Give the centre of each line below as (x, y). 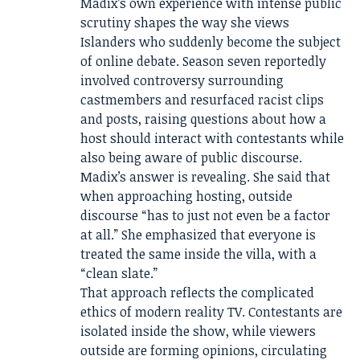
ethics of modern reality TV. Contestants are (211, 311)
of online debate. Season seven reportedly (203, 61)
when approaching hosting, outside (186, 196)
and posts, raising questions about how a (203, 119)
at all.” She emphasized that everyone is (198, 234)
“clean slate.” (119, 273)
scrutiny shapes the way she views (185, 22)
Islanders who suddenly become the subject (211, 41)
